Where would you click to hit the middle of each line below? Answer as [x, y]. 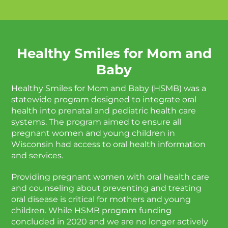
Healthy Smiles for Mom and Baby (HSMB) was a [109, 88]
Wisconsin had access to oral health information [109, 144]
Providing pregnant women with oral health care [110, 177]
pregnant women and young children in [93, 133]
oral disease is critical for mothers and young [101, 199]
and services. [37, 155]
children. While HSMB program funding [92, 210]
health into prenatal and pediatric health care [104, 110]
